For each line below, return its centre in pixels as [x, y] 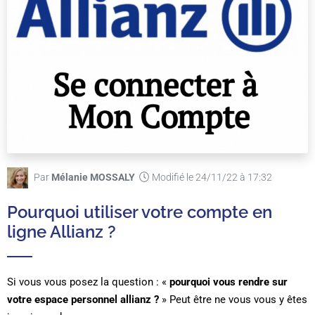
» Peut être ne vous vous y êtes [233, 300]
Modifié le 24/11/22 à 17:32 [212, 178]
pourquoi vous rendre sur [229, 282]
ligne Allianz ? [62, 232]
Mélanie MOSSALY [93, 178]
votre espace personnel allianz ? [83, 300]
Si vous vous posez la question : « [88, 282]
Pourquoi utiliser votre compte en [140, 213]
